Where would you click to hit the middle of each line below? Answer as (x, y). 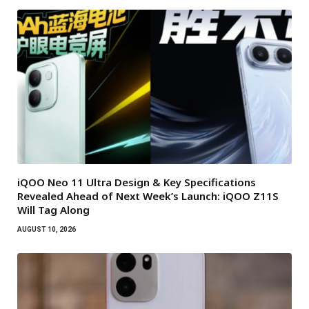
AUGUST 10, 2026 (47, 229)
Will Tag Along (53, 209)
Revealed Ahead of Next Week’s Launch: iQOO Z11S (148, 196)
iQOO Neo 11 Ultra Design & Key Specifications (137, 182)
